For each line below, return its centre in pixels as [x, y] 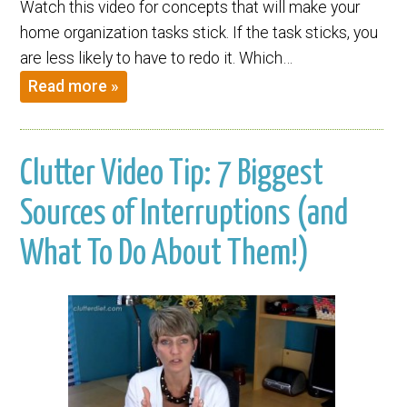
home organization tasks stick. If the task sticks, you [199, 33]
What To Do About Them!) [165, 254]
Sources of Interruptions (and [184, 214]
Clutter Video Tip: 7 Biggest [172, 174]
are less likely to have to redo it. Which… [157, 59]
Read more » [74, 86]
